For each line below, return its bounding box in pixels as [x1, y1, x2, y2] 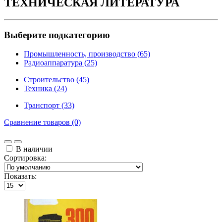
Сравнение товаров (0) [4, 118, 81, 127]
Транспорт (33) [24, 101, 74, 110]
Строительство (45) [24, 75, 89, 84]
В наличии [14, 145, 53, 154]
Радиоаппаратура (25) [24, 58, 97, 67]
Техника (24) [24, 84, 67, 93]
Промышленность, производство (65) [24, 50, 150, 58]
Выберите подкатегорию [4, 29, 110, 40]
